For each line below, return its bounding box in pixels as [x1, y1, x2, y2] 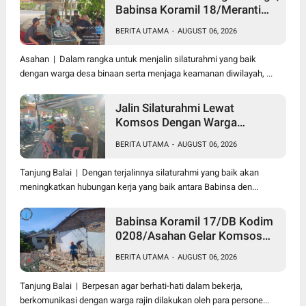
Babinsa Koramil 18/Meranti [115, 2, 261, 16]
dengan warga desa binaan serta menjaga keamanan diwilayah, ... [19, 68, 273, 79]
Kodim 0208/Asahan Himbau [115, 16, 266, 31]
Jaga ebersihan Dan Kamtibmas [115, 31, 279, 45]
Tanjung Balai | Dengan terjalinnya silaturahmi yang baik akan [19, 167, 259, 178]
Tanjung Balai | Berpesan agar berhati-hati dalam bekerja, [19, 280, 242, 291]
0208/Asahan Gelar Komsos [115, 229, 262, 243]
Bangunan [115, 258, 167, 272]
